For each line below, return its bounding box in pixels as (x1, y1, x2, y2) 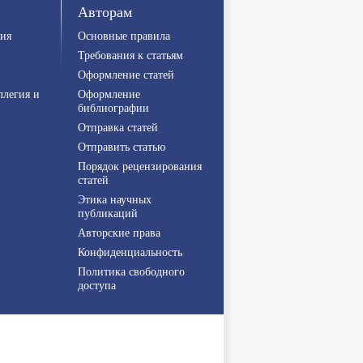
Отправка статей (78, 121, 158, 134)
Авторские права (78, 226, 160, 239)
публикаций (78, 207, 138, 220)
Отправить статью (78, 140, 165, 153)
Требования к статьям (78, 49, 183, 62)
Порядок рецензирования (78, 160, 202, 173)
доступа (78, 279, 116, 292)
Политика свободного (78, 265, 185, 278)
